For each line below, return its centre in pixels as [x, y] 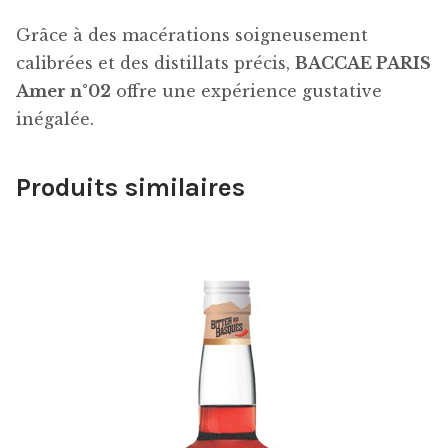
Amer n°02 [63, 91]
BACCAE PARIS [363, 63]
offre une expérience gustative [246, 91]
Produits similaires [130, 187]
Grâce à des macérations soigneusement [192, 35]
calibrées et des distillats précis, [155, 63]
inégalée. [55, 119]
